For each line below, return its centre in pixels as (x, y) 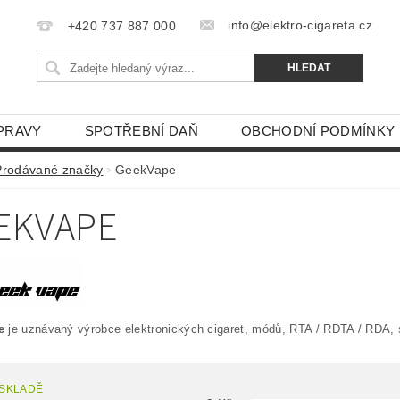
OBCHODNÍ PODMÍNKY (318, 131)
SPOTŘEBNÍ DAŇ (141, 131)
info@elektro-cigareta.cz (300, 25)
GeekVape (146, 170)
